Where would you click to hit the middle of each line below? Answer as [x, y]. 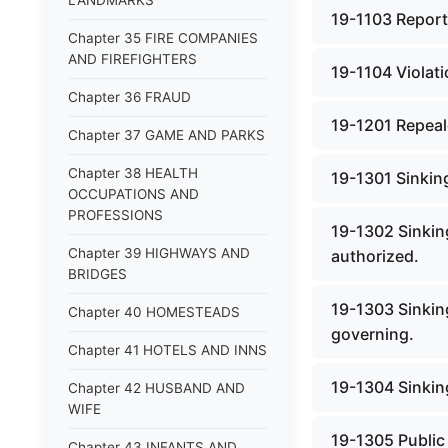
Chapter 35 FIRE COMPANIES [163, 38]
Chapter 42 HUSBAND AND [156, 388]
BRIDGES [97, 274]
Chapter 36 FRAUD [129, 97]
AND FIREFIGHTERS [132, 59]
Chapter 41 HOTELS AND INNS [167, 350]
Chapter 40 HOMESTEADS [154, 312]
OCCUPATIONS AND [133, 194]
